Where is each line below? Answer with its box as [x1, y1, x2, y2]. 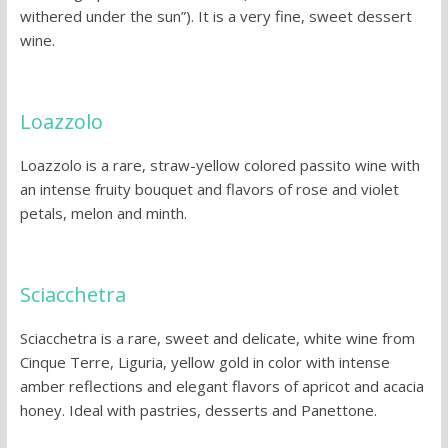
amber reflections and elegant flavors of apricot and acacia [19, 376, 424, 397]
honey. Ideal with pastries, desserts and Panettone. [19, 400, 377, 421]
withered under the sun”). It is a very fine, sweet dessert [19, 6, 412, 27]
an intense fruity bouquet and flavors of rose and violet [19, 179, 399, 200]
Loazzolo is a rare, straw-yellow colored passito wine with [19, 155, 420, 176]
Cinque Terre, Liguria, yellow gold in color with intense [19, 352, 390, 373]
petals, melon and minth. [19, 203, 187, 224]
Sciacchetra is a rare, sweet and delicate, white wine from [19, 328, 415, 349]
